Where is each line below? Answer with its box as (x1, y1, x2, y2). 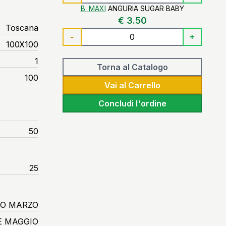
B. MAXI (80, 4, 106, 13)
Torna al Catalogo (96, 62, 168, 72)
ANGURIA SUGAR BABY (107, 4, 184, 13)
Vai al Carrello (104, 80, 160, 90)
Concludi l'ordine (98, 98, 166, 108)
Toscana (6, 23, 38, 33)
